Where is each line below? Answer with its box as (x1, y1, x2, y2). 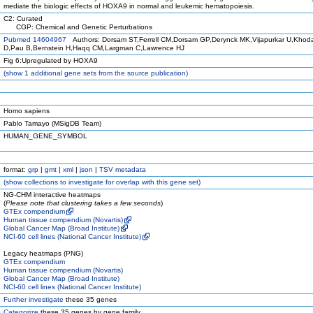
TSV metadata (99, 166, 146, 173)
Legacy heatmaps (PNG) (3, 249, 83, 257)
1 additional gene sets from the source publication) (22, 69, 188, 77)
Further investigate (3, 296, 64, 303)
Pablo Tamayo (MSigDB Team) (3, 119, 101, 127)
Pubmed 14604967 (3, 36, 66, 43)
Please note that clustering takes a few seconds (6, 199, 161, 207)
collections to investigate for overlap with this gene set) (22, 178, 201, 186)
